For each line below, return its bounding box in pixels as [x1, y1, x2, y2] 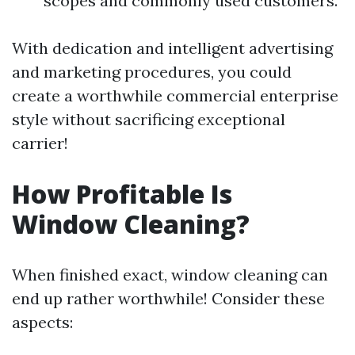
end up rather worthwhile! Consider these [12, 288, 325, 308]
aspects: [12, 312, 73, 332]
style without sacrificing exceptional [12, 109, 285, 129]
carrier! [12, 133, 68, 153]
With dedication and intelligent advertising [12, 38, 333, 58]
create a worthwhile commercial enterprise [12, 86, 338, 105]
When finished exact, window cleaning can [12, 265, 328, 284]
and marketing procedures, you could [12, 62, 292, 82]
